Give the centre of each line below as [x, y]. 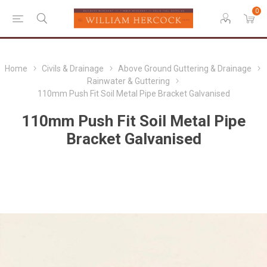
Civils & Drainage [73, 69]
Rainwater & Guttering [128, 81]
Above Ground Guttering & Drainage [185, 69]
